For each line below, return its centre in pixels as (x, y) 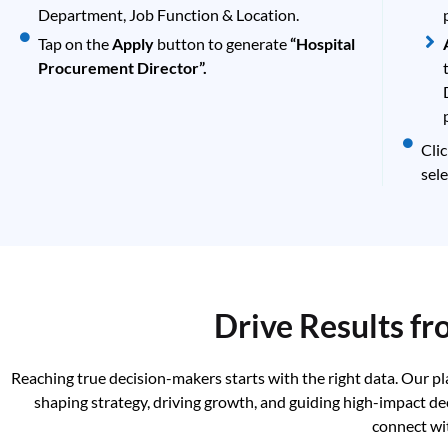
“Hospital (322, 43)
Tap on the (74, 43)
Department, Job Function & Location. (168, 14)
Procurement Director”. (122, 67)
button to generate (223, 43)
